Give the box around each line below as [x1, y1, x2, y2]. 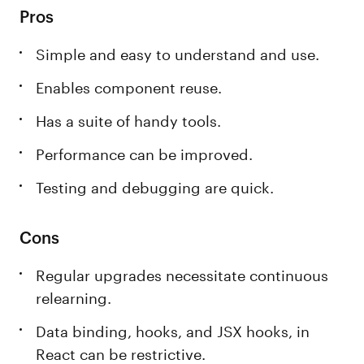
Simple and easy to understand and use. [36, 41, 320, 63]
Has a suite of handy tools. [36, 107, 222, 130]
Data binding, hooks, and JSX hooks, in [36, 318, 310, 340]
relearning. [36, 284, 112, 307]
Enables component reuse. [36, 74, 223, 97]
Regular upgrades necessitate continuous [36, 262, 329, 284]
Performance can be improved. [36, 141, 253, 163]
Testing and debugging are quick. [36, 174, 275, 197]
